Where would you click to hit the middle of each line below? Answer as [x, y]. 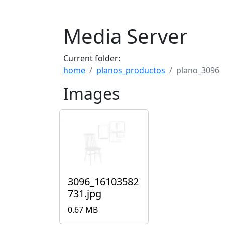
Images [91, 94]
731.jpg [85, 193]
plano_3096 [198, 70]
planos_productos [131, 70]
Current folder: [92, 58]
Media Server [126, 36]
